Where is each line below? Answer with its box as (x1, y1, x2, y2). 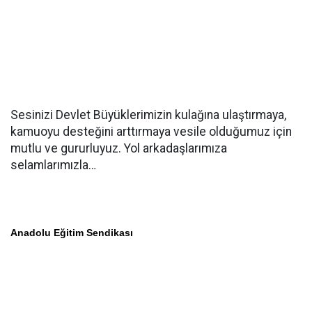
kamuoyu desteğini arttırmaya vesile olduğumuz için (10, 125, 292, 139)
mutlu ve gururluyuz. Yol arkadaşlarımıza (10, 141, 227, 155)
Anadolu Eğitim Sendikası (10, 227, 133, 238)
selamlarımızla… (10, 158, 96, 172)
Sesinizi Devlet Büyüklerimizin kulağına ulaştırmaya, (10, 108, 286, 122)
